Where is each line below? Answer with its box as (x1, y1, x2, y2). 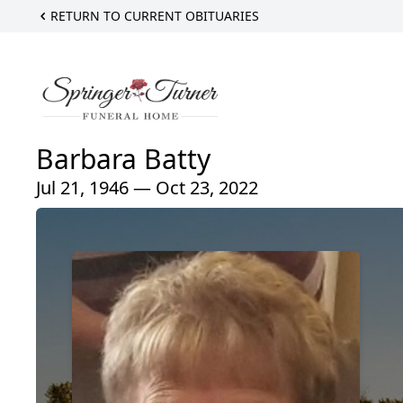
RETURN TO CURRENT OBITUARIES (50, 7, 259, 24)
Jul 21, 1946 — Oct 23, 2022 (36, 175, 258, 200)
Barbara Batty (36, 139, 210, 177)
